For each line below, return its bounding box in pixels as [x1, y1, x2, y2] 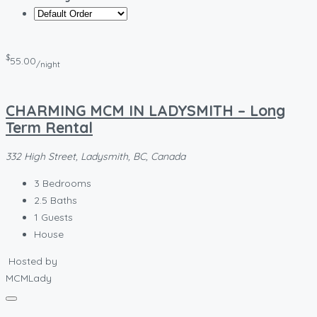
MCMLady [6, 272, 52, 285]
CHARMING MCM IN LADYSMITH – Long [6, 100, 285, 120]
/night [36, 58, 60, 69]
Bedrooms [42, 177, 91, 190]
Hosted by [8, 255, 57, 268]
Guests [41, 211, 73, 224]
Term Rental [6, 117, 93, 137]
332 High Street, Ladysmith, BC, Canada [6, 150, 185, 163]
